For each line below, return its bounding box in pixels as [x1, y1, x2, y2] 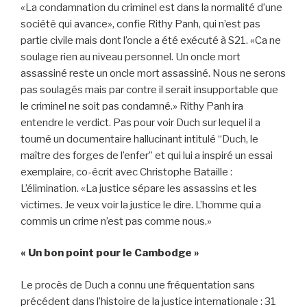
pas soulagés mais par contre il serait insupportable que [21, 83, 278, 96]
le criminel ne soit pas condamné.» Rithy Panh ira [21, 99, 243, 112]
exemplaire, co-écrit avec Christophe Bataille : [21, 165, 232, 178]
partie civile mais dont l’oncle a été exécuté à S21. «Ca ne [21, 34, 281, 47]
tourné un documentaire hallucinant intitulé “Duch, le [21, 132, 258, 145]
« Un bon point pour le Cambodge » [21, 247, 199, 260]
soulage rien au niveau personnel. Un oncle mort [21, 50, 241, 63]
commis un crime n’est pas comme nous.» [21, 214, 212, 228]
